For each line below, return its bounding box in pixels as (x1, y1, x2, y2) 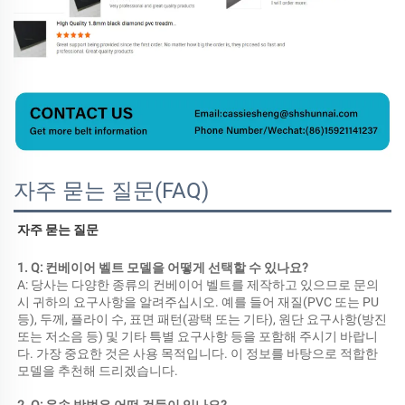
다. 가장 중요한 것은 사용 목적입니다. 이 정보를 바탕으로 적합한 (17, 345, 378, 361)
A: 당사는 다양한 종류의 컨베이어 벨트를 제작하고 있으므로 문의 (17, 277, 379, 292)
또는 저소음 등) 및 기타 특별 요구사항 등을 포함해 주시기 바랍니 (17, 328, 378, 344)
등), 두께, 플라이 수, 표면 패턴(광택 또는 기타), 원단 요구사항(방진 (17, 311, 387, 326)
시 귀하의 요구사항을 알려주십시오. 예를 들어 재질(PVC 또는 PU (17, 294, 379, 309)
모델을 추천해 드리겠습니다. (17, 363, 181, 378)
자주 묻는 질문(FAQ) (14, 177, 209, 203)
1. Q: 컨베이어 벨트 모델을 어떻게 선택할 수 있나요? (17, 259, 311, 275)
